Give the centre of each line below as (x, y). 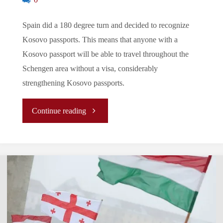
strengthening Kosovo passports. (73, 83)
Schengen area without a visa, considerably (90, 69)
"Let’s (95, 110)
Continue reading (59, 111)
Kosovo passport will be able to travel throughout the (105, 55)
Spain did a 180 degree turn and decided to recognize (106, 26)
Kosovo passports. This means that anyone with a (100, 40)
